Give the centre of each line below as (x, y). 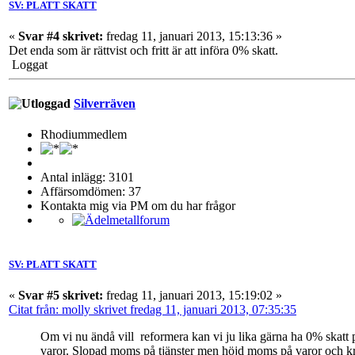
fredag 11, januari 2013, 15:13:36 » (193, 36)
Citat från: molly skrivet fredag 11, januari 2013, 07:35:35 (153, 309)
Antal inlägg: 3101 (87, 177)
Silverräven (105, 104)
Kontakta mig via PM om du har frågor (138, 206)
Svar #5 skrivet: (61, 295)
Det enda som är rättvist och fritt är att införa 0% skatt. (143, 50)
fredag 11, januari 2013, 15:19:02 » (193, 295)
